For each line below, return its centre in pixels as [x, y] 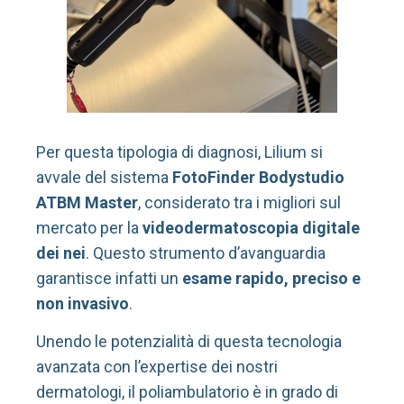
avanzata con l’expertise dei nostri [157, 367]
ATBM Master [87, 202]
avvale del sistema [104, 177]
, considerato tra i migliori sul [239, 202]
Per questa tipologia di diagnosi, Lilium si [179, 151]
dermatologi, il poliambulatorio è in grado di [187, 392]
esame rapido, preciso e [271, 278]
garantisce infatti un [109, 278]
